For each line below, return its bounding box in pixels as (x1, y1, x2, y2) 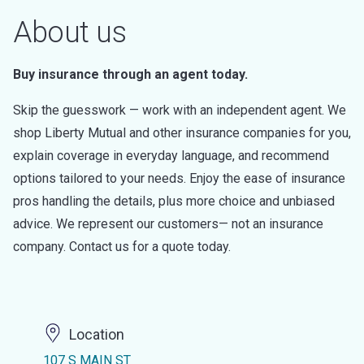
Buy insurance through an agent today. (13, 67, 248, 82)
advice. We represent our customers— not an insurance (13, 216, 323, 232)
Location (68, 326, 124, 344)
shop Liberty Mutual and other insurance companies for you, (13, 125, 351, 141)
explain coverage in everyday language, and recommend (13, 148, 329, 163)
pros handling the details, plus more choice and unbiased (13, 193, 335, 209)
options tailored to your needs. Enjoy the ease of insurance (13, 171, 345, 186)
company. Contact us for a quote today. (13, 239, 231, 254)
